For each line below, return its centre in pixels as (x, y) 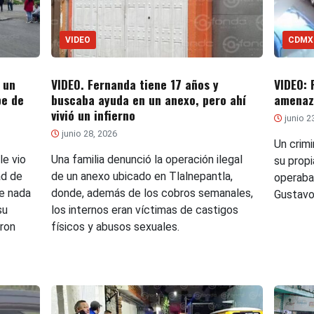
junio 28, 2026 (88, 134)
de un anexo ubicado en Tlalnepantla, (142, 177)
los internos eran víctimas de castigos (144, 210)
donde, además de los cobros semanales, (152, 193)
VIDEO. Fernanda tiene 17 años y (135, 84)
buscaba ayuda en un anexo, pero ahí (148, 100)
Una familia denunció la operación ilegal (146, 160)
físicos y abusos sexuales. (115, 227)
